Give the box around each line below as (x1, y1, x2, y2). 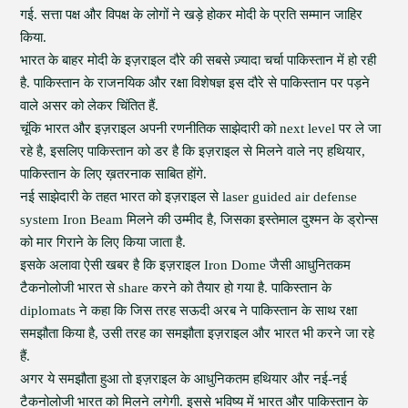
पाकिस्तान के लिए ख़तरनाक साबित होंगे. (20, 167, 208, 181)
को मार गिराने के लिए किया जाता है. (20, 235, 187, 250)
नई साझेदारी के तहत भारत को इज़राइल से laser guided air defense (20, 189, 358, 204)
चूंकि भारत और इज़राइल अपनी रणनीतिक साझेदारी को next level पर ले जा (20, 121, 382, 136)
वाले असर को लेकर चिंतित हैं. (20, 98, 159, 113)
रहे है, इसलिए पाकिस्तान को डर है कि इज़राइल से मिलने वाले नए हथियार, (20, 144, 366, 158)
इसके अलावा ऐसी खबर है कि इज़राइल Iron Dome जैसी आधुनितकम (20, 258, 352, 272)
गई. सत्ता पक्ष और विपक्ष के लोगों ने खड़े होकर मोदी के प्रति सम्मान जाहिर (20, 7, 363, 22)
